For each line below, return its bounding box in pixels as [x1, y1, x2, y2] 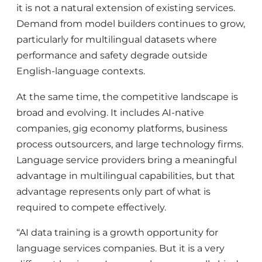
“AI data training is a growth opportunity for [16, 226, 218, 238]
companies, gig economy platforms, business [16, 122, 227, 134]
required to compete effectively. [16, 201, 166, 213]
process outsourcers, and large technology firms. [16, 138, 243, 150]
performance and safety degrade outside [16, 50, 208, 61]
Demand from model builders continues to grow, [16, 18, 245, 30]
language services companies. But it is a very [16, 242, 225, 254]
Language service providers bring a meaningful [16, 154, 237, 166]
